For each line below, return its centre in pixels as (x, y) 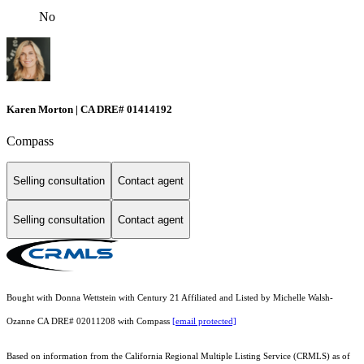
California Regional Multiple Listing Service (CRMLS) (227, 357)
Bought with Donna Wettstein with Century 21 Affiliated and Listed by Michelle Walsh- (170, 298)
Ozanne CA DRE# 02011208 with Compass (89, 322)
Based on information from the (66, 357)
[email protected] (204, 322)
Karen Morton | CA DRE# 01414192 (89, 109)
